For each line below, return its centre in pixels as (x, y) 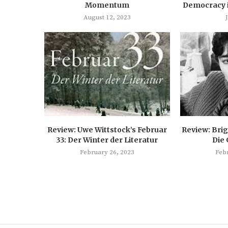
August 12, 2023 (107, 18)
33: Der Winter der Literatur (107, 140)
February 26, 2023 (107, 152)
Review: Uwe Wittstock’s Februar (107, 130)
